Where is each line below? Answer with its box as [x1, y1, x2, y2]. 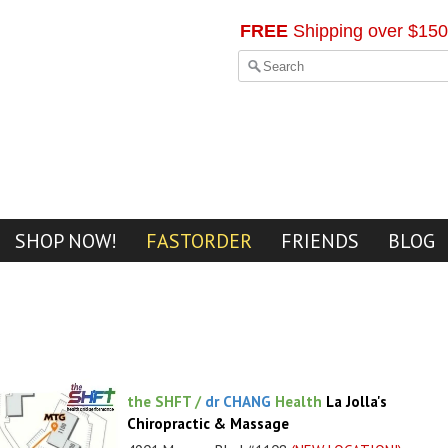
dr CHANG [205, 392, 275, 411]
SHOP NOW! [15, 228, 117, 253]
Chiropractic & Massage [127, 414, 289, 433]
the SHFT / [127, 392, 205, 411]
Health [275, 392, 322, 411]
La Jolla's [326, 392, 387, 411]
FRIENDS [281, 228, 359, 253]
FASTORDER [146, 228, 252, 253]
